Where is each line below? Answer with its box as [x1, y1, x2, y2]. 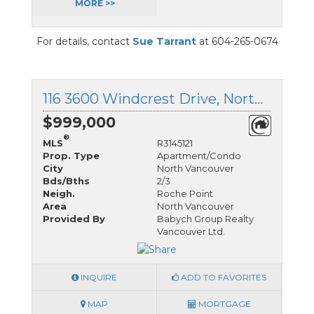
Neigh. [43, 188, 75, 200]
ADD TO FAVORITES [179, 271, 266, 282]
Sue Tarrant [132, 35, 196, 48]
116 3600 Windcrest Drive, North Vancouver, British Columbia [254, 90, 263, 108]
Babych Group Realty [157, 213, 254, 225]
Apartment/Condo [157, 150, 241, 162]
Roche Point [157, 188, 213, 200]
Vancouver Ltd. [157, 226, 225, 238]
